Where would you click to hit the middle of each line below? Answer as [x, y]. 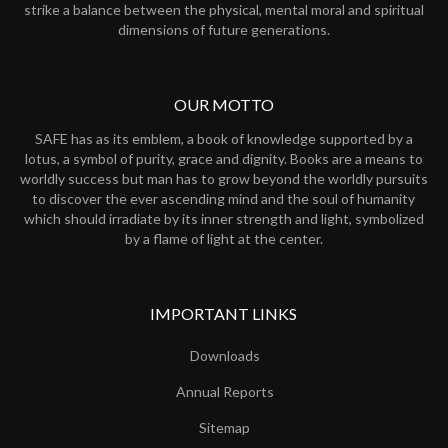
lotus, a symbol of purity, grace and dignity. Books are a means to [223, 159]
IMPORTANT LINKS [224, 314]
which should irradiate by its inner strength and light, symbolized [223, 219]
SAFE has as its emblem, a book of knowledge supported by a [223, 139]
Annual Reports [224, 392]
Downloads [224, 356]
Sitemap [225, 428]
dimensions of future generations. [223, 30]
